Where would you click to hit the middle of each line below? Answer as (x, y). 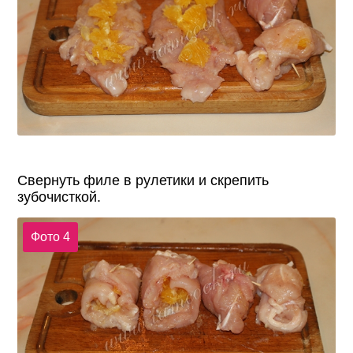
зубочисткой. (59, 197)
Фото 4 (50, 237)
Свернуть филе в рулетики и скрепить (143, 180)
